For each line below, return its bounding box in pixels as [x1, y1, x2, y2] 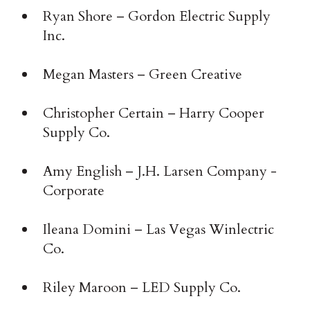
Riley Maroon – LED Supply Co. [43, 278, 241, 298]
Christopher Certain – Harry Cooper [43, 104, 265, 123]
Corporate [43, 181, 105, 201]
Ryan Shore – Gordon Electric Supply [43, 7, 271, 26]
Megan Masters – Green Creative [43, 65, 243, 84]
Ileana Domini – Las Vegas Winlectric [43, 220, 275, 239]
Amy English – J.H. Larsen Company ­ [43, 162, 277, 181]
